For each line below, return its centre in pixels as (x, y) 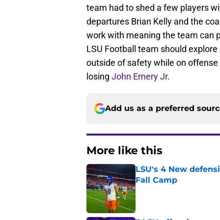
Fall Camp (156, 180)
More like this (124, 151)
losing (99, 77)
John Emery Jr (139, 77)
